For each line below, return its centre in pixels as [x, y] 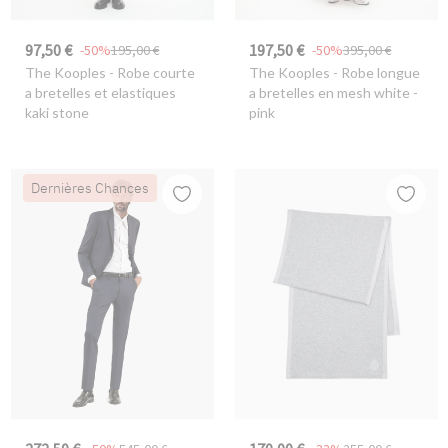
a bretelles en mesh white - [333, 93]
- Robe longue [374, 73]
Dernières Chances [89, 187]
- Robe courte [150, 73]
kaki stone [56, 113]
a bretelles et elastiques [100, 93]
